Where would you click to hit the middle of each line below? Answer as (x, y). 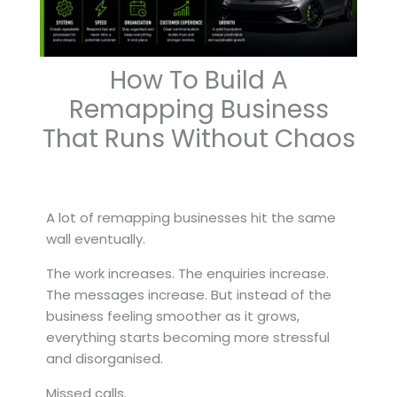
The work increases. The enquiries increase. (187, 273)
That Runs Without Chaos (198, 138)
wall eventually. (96, 238)
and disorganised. (105, 358)
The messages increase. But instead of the (189, 294)
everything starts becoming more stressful (188, 337)
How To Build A (198, 80)
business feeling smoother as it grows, (173, 315)
